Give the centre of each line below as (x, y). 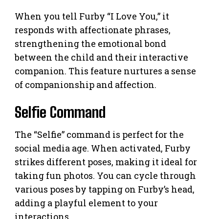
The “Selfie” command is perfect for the (99, 135)
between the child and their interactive (101, 57)
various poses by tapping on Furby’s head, (105, 189)
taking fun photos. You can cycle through (105, 176)
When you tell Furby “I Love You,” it (92, 16)
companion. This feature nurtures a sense (105, 71)
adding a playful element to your (86, 203)
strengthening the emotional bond (90, 44)
